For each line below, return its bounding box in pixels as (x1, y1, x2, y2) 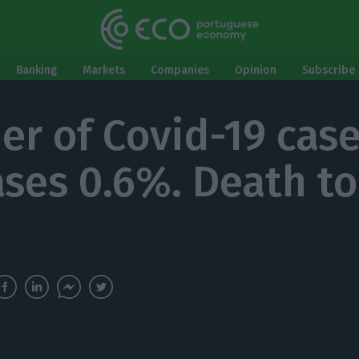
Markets (83, 63, 125, 77)
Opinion (235, 63, 276, 77)
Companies (151, 63, 209, 77)
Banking (16, 63, 57, 77)
